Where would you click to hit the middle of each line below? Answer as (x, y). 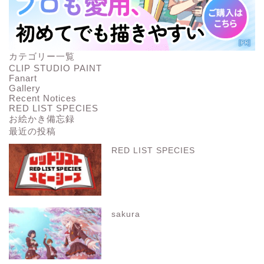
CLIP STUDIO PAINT (55, 68)
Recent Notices (43, 98)
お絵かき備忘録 (42, 118)
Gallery (25, 88)
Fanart (23, 78)
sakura (126, 214)
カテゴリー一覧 (42, 56)
